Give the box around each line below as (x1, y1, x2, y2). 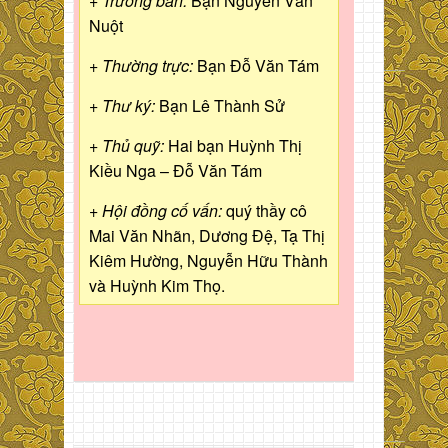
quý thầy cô (222, 199, 307, 223)
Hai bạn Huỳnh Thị (164, 134, 302, 158)
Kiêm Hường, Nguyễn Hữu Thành (89, 249, 328, 273)
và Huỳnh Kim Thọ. (89, 274, 225, 298)
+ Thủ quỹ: (89, 134, 164, 158)
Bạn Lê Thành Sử (155, 94, 285, 118)
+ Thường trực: (89, 54, 193, 78)
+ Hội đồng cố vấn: (89, 199, 222, 223)
